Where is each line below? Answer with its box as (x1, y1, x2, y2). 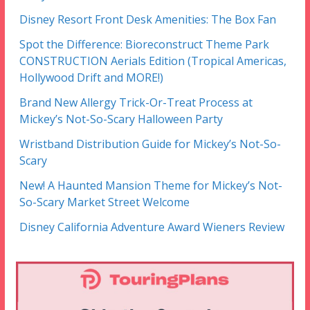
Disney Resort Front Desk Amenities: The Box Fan (19, 12, 276, 28)
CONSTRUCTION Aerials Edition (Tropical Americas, (19, 53, 286, 69)
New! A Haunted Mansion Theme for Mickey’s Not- (19, 178, 282, 194)
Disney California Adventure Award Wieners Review (19, 219, 284, 235)
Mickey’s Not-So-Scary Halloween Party (19, 111, 223, 127)
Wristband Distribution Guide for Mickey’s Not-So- (19, 136, 281, 152)
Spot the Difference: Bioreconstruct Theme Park (19, 37, 269, 53)
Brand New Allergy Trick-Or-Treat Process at (19, 95, 253, 111)
